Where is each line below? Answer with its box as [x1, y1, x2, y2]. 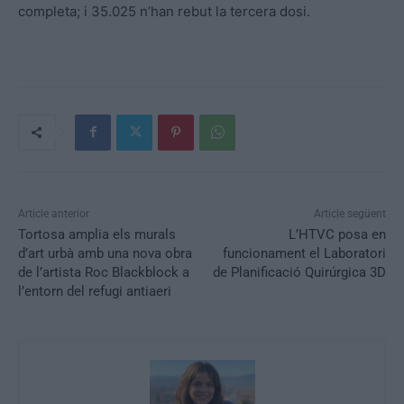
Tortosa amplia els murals [18, 225, 176, 243]
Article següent [313, 207, 386, 220]
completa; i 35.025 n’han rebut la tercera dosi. [18, 2, 310, 20]
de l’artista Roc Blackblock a [18, 263, 189, 280]
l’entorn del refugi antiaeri [18, 282, 171, 299]
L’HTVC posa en [288, 225, 386, 243]
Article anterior [18, 207, 89, 220]
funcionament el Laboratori [222, 244, 386, 262]
